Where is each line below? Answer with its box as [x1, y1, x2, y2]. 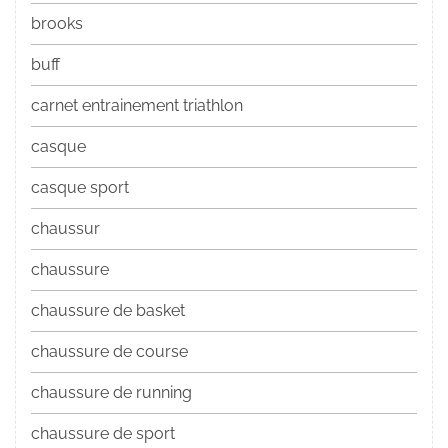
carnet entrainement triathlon [31, 96, 243, 116]
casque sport [31, 178, 129, 198]
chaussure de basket [31, 301, 185, 321]
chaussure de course [31, 342, 188, 362]
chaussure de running [31, 383, 192, 403]
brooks [31, 14, 83, 34]
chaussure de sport [31, 424, 175, 444]
